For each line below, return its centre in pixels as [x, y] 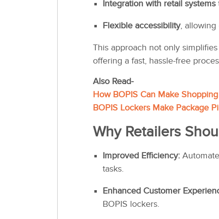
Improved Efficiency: [142, 155]
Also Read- [113, 81]
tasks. [113, 169]
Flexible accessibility [142, 25]
